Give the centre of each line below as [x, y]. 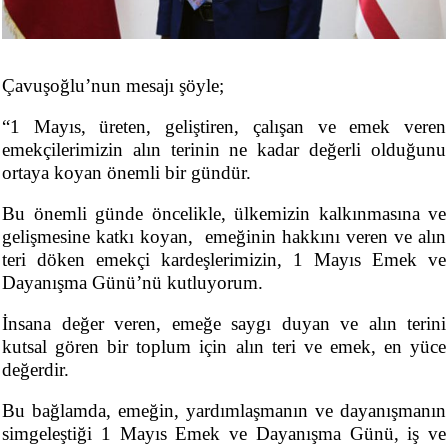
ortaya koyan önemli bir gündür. [126, 172]
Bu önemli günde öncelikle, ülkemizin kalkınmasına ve [224, 213]
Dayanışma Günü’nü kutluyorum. [132, 282]
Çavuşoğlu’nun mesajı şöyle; [113, 85]
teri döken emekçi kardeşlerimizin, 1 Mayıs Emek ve [224, 259]
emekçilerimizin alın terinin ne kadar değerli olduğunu [224, 149]
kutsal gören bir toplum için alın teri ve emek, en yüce [224, 346]
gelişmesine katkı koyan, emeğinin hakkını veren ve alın [224, 236]
